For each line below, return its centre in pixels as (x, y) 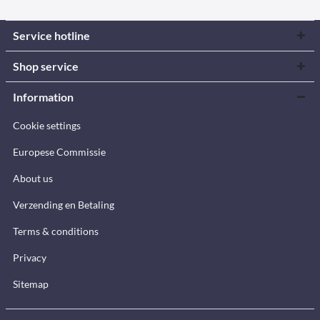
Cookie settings (47, 125)
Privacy (30, 257)
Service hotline (51, 35)
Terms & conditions (56, 231)
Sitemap (31, 284)
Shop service (46, 66)
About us (33, 178)
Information (43, 97)
